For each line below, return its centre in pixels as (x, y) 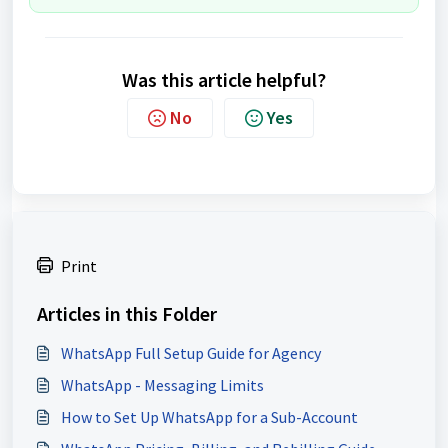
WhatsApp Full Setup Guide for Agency (191, 353)
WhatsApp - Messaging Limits (162, 385)
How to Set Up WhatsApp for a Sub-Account (209, 417)
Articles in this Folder (127, 313)
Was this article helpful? (224, 79)
